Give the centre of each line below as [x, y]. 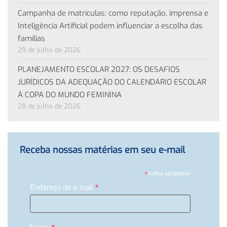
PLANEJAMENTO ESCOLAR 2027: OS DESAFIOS [99, 69]
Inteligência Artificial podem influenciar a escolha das [110, 26]
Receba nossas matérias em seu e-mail [102, 150]
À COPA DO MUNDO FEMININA [70, 94]
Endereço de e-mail [62, 187]
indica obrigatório [169, 173]
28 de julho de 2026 [49, 106]
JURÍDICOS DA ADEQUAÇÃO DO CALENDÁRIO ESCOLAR [112, 82]
